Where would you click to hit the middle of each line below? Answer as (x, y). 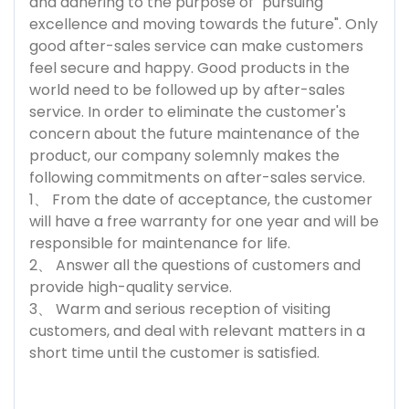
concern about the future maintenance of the (194, 133)
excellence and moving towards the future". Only (204, 24)
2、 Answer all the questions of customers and (195, 265)
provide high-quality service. (131, 287)
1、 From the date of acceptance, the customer (201, 199)
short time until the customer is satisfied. (174, 352)
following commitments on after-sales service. (197, 177)
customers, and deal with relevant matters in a (197, 330)
